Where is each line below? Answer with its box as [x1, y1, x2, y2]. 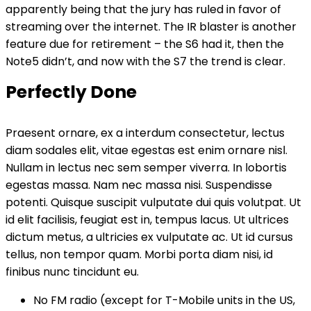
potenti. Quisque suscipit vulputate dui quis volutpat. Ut [6, 194, 301, 210]
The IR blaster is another [163, 19, 296, 35]
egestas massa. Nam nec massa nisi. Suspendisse [6, 177, 272, 193]
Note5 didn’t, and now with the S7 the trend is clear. [6, 53, 285, 69]
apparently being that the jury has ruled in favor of [6, 1, 281, 17]
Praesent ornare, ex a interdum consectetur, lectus [6, 125, 285, 141]
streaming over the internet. [6, 19, 163, 35]
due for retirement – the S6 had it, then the [47, 36, 284, 52]
